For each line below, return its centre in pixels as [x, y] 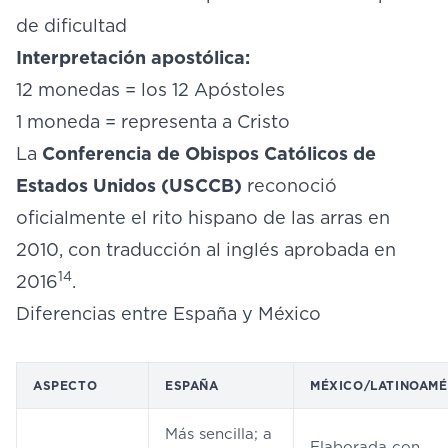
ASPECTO [65, 385]
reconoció [289, 185]
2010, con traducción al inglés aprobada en [206, 249]
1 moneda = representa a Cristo [153, 121]
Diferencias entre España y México [168, 313]
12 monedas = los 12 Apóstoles [150, 89]
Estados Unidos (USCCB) [129, 185]
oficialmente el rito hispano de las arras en [203, 217]
